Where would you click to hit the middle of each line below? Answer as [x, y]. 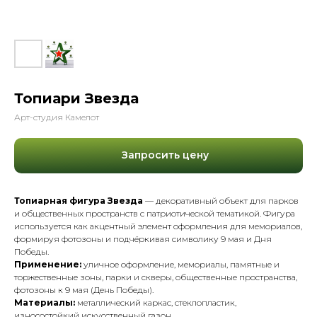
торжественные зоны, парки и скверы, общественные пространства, [156, 277]
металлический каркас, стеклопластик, [156, 302]
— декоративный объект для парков [221, 200]
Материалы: [45, 302]
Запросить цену [166, 155]
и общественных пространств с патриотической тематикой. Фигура [155, 213]
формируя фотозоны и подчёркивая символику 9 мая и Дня [143, 238]
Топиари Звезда [76, 98]
